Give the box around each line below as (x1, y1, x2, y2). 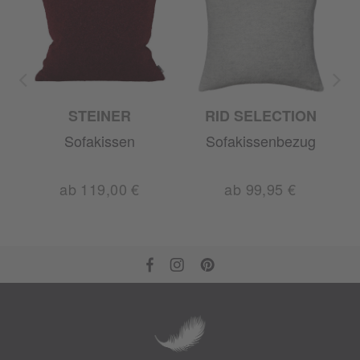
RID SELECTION (204, 105, 317, 126)
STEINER (68, 105, 131, 126)
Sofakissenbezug (205, 130, 316, 151)
